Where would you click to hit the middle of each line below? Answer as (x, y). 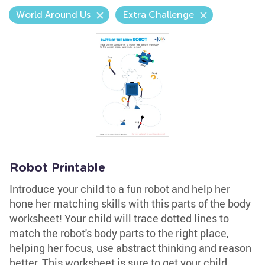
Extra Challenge (158, 14)
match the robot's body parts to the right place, (119, 233)
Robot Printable (57, 168)
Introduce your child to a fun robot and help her (120, 189)
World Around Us (53, 14)
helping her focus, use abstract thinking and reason (130, 248)
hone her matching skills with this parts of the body (130, 203)
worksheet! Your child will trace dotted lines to (119, 218)
